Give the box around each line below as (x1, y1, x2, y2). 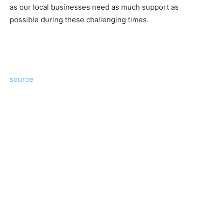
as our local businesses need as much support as (10, 2, 179, 12)
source (10, 74, 33, 84)
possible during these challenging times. (10, 15, 149, 24)
